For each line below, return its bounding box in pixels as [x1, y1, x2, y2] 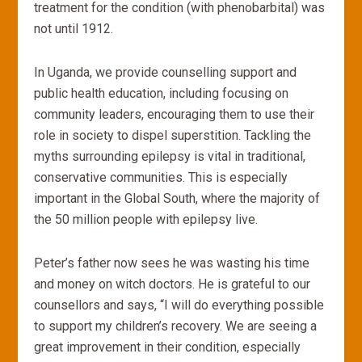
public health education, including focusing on [34, 86, 289, 101]
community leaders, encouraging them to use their [34, 107, 315, 122]
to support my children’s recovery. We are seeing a [34, 318, 318, 334]
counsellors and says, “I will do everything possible [34, 297, 325, 313]
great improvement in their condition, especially [34, 339, 301, 355]
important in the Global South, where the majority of [34, 191, 321, 206]
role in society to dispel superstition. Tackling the [34, 128, 312, 143]
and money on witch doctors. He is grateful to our [34, 276, 311, 292]
